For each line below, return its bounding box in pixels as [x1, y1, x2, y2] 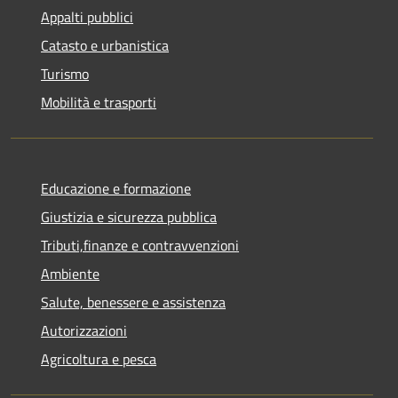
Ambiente [41, 262, 99, 284]
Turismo [41, 62, 89, 84]
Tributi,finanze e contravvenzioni [41, 234, 239, 256]
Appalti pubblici [41, 5, 133, 28]
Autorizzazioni [41, 319, 127, 341]
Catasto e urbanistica [41, 34, 169, 56]
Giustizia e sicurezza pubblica [41, 205, 217, 227]
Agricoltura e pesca [41, 347, 156, 370]
